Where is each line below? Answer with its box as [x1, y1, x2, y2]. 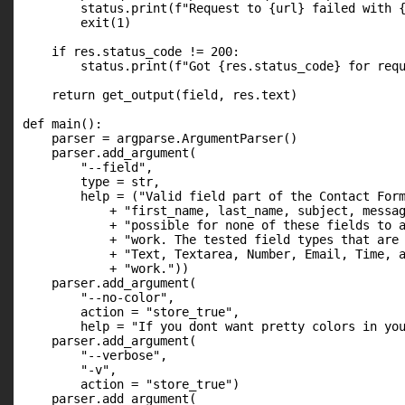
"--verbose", [23, 348, 167, 363]
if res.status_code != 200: [23, 44, 240, 59]
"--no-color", [23, 290, 174, 305]
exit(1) [23, 15, 131, 30]
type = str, [23, 174, 160, 189]
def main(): [23, 117, 102, 131]
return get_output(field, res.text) [23, 88, 297, 102]
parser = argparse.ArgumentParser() [23, 131, 297, 146]
